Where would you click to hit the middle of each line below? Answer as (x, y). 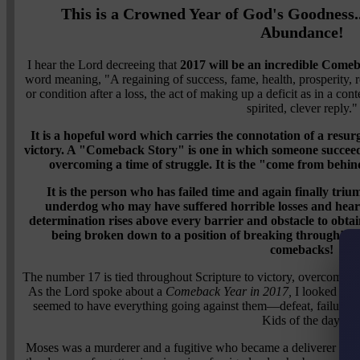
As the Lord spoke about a (96, 291)
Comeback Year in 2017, (228, 291)
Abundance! (302, 32)
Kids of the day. (302, 320)
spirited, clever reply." (302, 108)
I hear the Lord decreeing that (103, 64)
